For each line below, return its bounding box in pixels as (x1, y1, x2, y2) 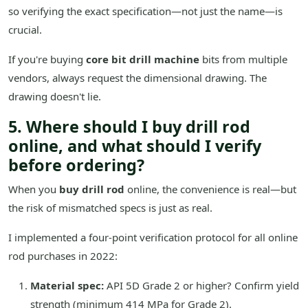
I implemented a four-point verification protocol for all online (8, 230, 298, 245)
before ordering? (8, 154, 144, 177)
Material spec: (30, 278, 104, 293)
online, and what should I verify (8, 135, 261, 157)
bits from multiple (199, 52, 287, 67)
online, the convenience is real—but (124, 182, 296, 197)
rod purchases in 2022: (8, 249, 118, 263)
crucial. (8, 23, 42, 37)
